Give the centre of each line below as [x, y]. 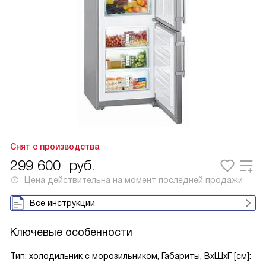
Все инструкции [62, 203]
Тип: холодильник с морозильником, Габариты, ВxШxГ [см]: [131, 256]
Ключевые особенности [71, 232]
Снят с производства [55, 147]
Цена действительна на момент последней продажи [134, 180]
